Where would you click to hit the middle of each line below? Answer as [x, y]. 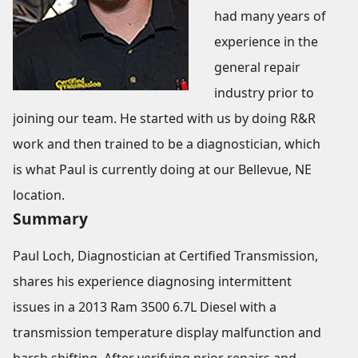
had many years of [270, 16]
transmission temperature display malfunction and [167, 332]
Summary [50, 219]
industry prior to [264, 93]
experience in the [266, 42]
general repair [257, 67]
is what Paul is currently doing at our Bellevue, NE [162, 169]
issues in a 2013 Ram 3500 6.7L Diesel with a [145, 307]
